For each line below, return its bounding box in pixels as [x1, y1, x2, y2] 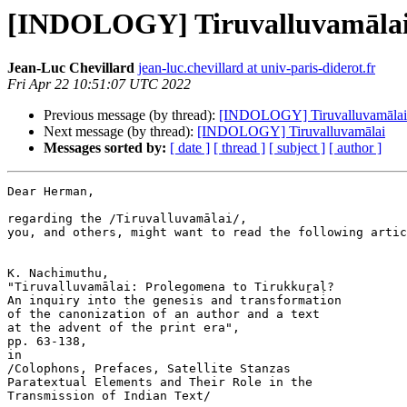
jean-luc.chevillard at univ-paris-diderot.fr [138, 60, 375, 76]
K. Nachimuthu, [7, 266, 109, 281]
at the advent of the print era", [7, 321, 240, 335]
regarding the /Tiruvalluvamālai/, [7, 212, 247, 226]
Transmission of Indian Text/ [7, 389, 211, 403]
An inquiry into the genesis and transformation [7, 293, 342, 308]
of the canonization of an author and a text [7, 307, 320, 322]
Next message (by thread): [44, 124, 197, 140]
